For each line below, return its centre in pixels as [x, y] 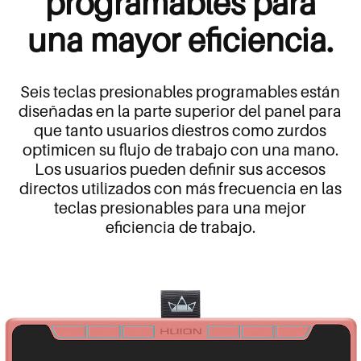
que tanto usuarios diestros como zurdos [180, 131]
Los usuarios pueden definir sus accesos [180, 170]
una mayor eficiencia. [180, 40]
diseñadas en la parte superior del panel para [180, 112]
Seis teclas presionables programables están [180, 92]
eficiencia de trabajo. [180, 228]
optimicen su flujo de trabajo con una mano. [180, 150]
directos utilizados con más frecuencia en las [180, 189]
